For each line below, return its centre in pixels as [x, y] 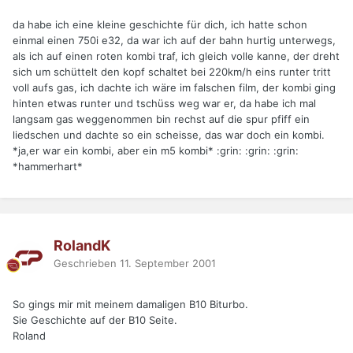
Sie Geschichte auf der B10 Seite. [95, 320]
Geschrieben [87, 263]
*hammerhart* [48, 167]
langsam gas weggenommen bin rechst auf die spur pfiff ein [161, 119]
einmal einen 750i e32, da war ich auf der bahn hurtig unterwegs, [174, 41]
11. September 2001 [168, 263]
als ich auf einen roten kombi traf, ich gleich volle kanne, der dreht [176, 56]
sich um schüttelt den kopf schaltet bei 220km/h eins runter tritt [172, 72]
